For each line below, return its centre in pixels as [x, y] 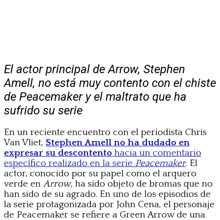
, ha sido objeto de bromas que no [142, 184]
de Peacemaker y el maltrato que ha [95, 96]
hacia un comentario [157, 153]
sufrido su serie [43, 110]
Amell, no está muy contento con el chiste [110, 83]
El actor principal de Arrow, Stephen [95, 69]
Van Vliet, [25, 142]
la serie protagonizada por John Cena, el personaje [109, 204]
